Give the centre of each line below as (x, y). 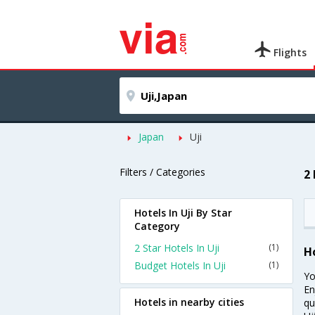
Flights (289, 52)
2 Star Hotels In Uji (177, 248)
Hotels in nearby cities (189, 302)
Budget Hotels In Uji (180, 265)
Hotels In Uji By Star (183, 213)
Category (157, 226)
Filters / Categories (162, 172)
